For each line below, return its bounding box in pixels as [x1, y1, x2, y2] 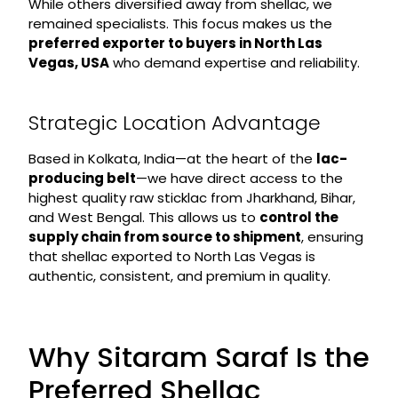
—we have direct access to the [135, 168, 343, 187]
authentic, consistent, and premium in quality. [28, 266, 330, 285]
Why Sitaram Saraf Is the [28, 337, 370, 377]
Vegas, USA [28, 52, 109, 72]
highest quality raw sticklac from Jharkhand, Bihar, [28, 187, 355, 207]
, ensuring [300, 227, 363, 246]
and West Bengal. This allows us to [28, 207, 259, 227]
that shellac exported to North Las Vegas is [28, 246, 315, 266]
